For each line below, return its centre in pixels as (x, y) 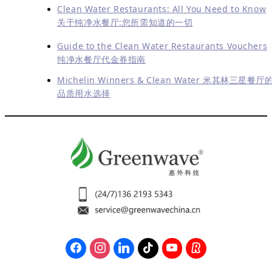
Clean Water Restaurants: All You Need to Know (162, 9)
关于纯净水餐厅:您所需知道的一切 (125, 22)
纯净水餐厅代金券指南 (101, 59)
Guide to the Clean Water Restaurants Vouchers (162, 46)
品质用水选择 (84, 93)
